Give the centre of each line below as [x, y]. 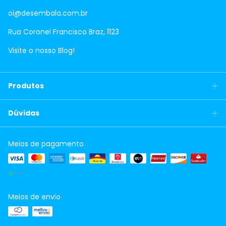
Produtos [26, 86]
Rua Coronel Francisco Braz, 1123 [64, 32]
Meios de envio [34, 197]
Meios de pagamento [46, 144]
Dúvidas [24, 113]
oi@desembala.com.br [48, 13]
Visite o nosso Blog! [41, 51]
